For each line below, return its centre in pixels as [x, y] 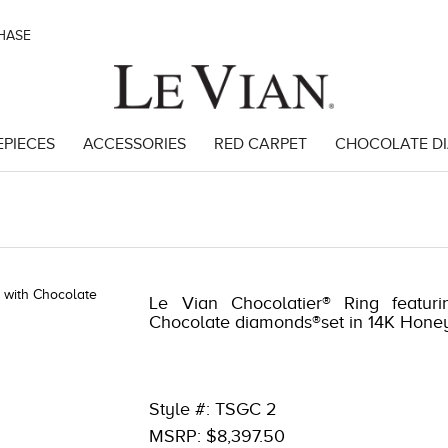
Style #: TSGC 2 [213, 409]
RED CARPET [260, 144]
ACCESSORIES [134, 144]
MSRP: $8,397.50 [217, 436]
